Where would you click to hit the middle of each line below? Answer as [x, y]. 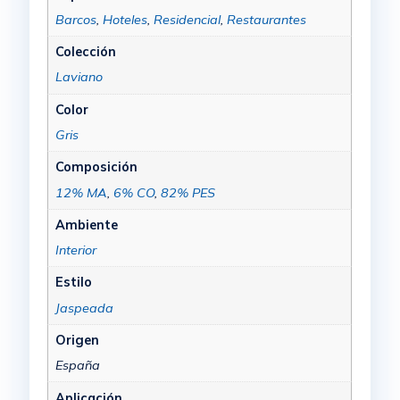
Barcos [75, 19]
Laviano [79, 77]
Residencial [187, 19]
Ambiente [86, 225]
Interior [75, 250]
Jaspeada [84, 308]
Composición [96, 167]
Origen [77, 341]
